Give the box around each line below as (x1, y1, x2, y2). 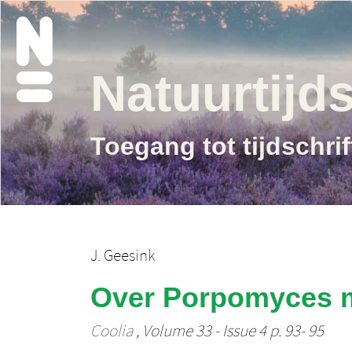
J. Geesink (90, 247, 155, 266)
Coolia (90, 322, 133, 341)
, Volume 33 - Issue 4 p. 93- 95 (132, 322, 324, 341)
